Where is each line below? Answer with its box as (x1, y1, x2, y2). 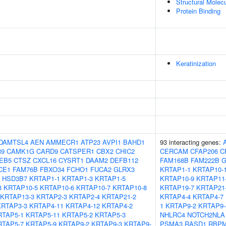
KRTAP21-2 (102, 192, 136, 201)
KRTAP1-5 (95, 174, 126, 183)
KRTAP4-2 (102, 201, 133, 210)
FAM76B (13, 164, 38, 174)
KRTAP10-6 (40, 183, 74, 192)
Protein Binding (176, 6, 220, 16)
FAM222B (191, 155, 219, 165)
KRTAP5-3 (95, 210, 126, 219)
